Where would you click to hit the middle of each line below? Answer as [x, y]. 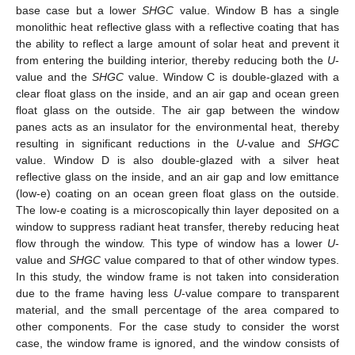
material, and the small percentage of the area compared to [177, 310]
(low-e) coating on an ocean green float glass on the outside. [177, 194]
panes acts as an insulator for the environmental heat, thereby [177, 127]
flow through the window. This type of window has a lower [172, 244]
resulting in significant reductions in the [126, 144]
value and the [54, 77]
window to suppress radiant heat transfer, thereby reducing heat [177, 227]
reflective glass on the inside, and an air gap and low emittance [177, 177]
